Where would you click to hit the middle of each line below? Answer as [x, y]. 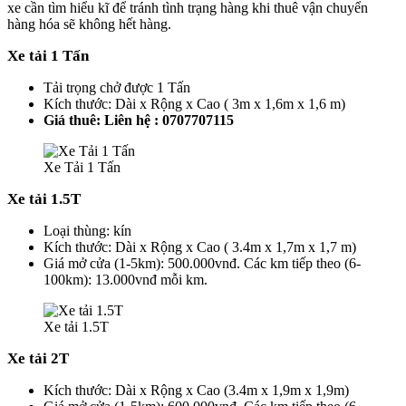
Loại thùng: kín [87, 231]
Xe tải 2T [38, 359]
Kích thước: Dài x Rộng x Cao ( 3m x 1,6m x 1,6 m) [194, 104]
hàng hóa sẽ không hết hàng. [89, 24]
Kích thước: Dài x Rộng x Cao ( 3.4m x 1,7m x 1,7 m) [200, 247]
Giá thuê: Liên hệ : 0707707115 [139, 121]
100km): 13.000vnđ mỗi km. [126, 280]
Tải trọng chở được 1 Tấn [117, 88]
